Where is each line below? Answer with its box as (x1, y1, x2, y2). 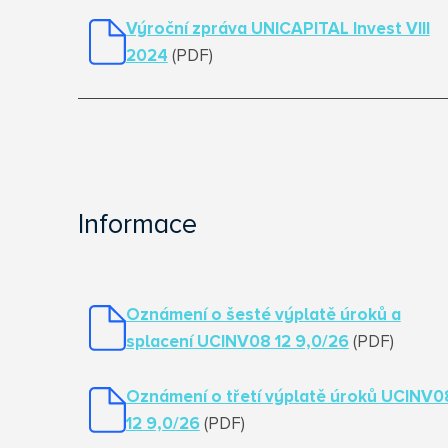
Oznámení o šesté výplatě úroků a (125, 307, 401, 324)
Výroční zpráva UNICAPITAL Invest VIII (125, 21, 430, 38)
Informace (77, 212, 197, 239)
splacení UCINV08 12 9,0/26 (125, 334, 349, 351)
